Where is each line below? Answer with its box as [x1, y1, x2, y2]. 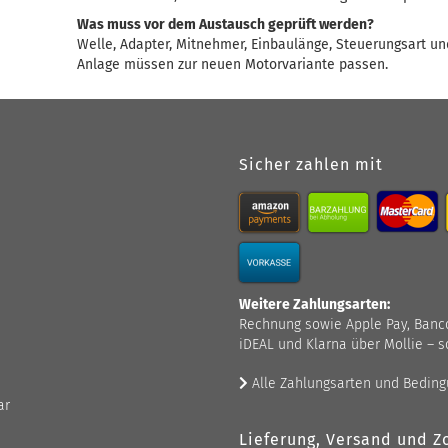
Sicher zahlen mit [239, 155, 383, 174]
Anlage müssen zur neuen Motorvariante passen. [77, 56, 389, 73]
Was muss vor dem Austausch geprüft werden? [77, 16, 375, 33]
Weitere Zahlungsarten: [239, 296, 390, 313]
